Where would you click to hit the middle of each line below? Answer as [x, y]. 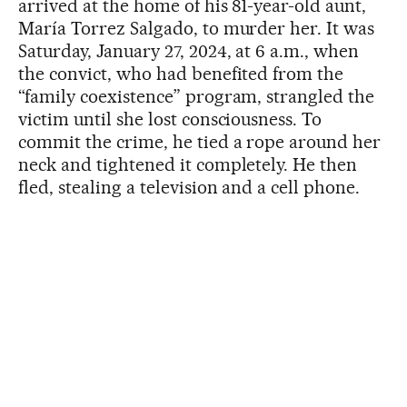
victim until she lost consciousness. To [170, 119]
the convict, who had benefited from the [181, 73]
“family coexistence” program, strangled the [197, 96]
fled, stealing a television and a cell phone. [189, 187]
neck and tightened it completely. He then [188, 164]
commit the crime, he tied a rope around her [200, 141]
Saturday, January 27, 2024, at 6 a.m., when [189, 50]
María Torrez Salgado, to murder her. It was [197, 28]
